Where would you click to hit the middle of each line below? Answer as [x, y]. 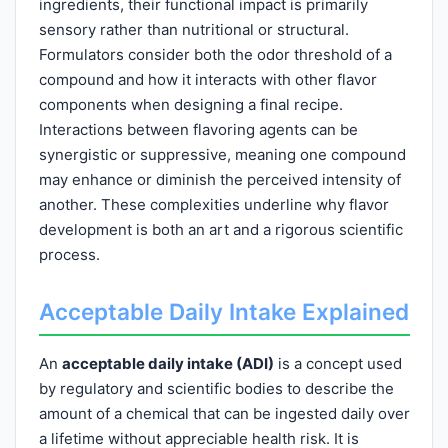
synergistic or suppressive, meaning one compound [222, 154]
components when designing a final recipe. [190, 104]
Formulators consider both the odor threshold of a [215, 54]
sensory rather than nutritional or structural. [193, 29]
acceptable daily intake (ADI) [167, 363]
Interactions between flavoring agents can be [198, 129]
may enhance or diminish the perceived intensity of [219, 179]
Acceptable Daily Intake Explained [223, 311]
